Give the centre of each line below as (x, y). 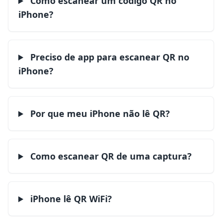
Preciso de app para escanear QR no (109, 57)
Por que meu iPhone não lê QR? (99, 113)
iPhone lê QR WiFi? (70, 199)
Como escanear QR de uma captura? (110, 156)
